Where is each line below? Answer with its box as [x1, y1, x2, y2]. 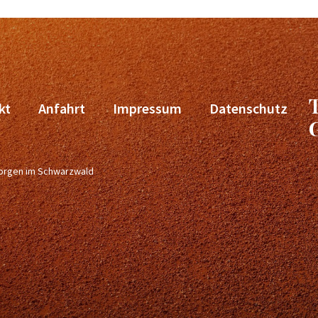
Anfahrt [38, 99, 86, 117]
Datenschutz [209, 99, 288, 117]
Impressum [113, 99, 182, 117]
